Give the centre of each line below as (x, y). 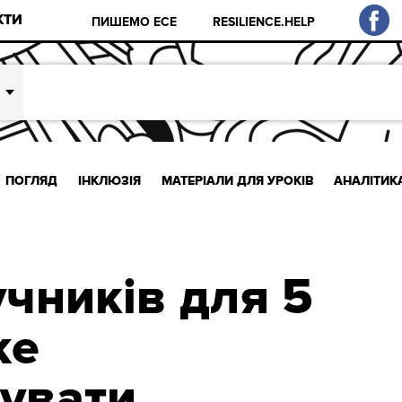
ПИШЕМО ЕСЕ (135, 22)
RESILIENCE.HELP (264, 22)
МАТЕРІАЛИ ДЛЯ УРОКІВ (237, 180)
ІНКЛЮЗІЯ (109, 180)
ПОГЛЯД (32, 180)
